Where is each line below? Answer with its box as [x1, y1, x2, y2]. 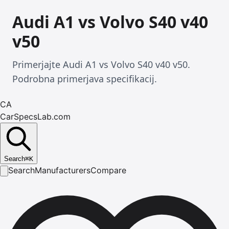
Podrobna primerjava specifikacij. [12, 73, 157, 85]
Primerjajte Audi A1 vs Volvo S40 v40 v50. [12, 58, 190, 71]
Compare [90, 165, 126, 175]
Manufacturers [35, 165, 90, 175]
